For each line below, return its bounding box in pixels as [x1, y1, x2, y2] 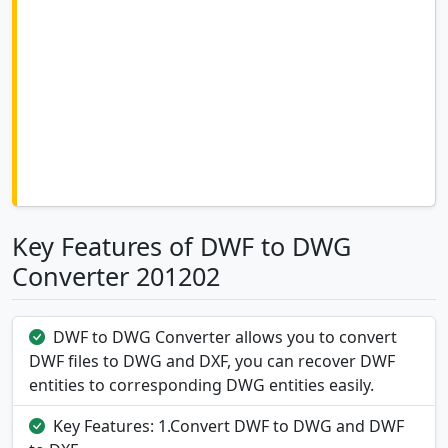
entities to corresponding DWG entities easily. [29, 374, 374, 397]
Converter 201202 [12, 259, 220, 294]
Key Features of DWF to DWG [12, 229, 351, 264]
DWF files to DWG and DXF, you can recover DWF [29, 350, 395, 373]
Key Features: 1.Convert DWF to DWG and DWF [53, 415, 404, 438]
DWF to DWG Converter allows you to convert [53, 326, 397, 349]
